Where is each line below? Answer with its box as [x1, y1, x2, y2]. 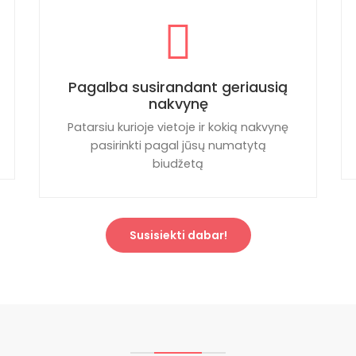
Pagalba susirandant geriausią [68, 77, 288, 97]
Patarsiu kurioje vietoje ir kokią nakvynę [68, 119, 288, 135]
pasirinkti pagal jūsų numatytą [90, 137, 266, 153]
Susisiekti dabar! [129, 227, 227, 243]
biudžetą [153, 156, 203, 172]
